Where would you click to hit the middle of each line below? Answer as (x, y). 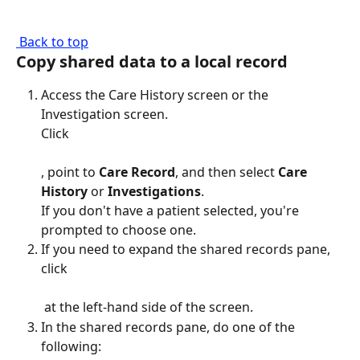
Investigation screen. (104, 115)
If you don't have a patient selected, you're (172, 211)
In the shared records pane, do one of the (170, 327)
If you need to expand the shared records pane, (187, 250)
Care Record (137, 172)
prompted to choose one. (119, 230)
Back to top (54, 41)
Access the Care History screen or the (156, 95)
